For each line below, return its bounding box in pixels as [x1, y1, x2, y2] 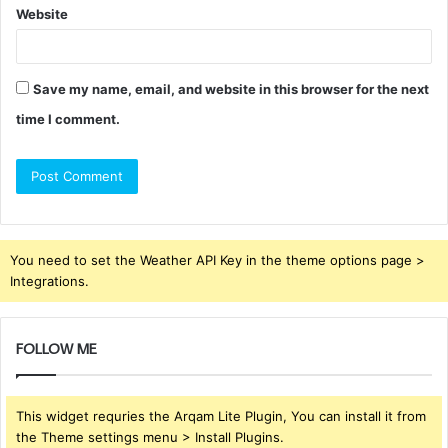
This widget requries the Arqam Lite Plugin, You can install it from [16, 407, 426, 424]
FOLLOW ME [16, 338, 97, 358]
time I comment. [16, 110, 120, 127]
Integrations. [10, 272, 89, 289]
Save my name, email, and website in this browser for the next [33, 80, 429, 97]
